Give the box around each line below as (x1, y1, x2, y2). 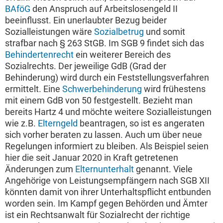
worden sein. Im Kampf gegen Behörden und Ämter (5, 198, 208, 209)
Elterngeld (38, 118, 78, 129)
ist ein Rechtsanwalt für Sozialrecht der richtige (5, 210, 190, 221)
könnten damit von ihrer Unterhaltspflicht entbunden (5, 187, 211, 198)
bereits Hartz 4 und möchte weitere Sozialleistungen (5, 107, 212, 117)
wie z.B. (5, 118, 38, 129)
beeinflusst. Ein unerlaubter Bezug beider (5, 15, 167, 26)
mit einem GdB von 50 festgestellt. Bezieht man (5, 95, 193, 106)
